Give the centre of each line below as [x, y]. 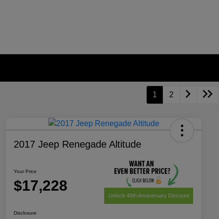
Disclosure [25, 213]
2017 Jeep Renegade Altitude [77, 144]
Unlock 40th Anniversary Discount [149, 195]
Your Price [25, 172]
